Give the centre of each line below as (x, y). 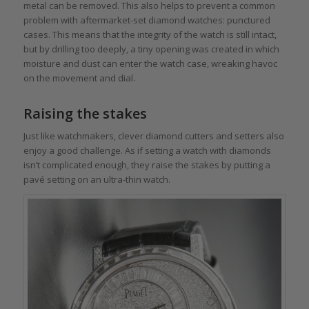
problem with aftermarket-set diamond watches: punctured (147, 20)
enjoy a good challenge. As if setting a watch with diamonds (147, 150)
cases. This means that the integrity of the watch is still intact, (150, 34)
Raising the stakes (85, 113)
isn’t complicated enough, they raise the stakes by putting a (147, 165)
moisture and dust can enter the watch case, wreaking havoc (150, 63)
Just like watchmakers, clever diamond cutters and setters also (153, 136)
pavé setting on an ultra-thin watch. (97, 179)
